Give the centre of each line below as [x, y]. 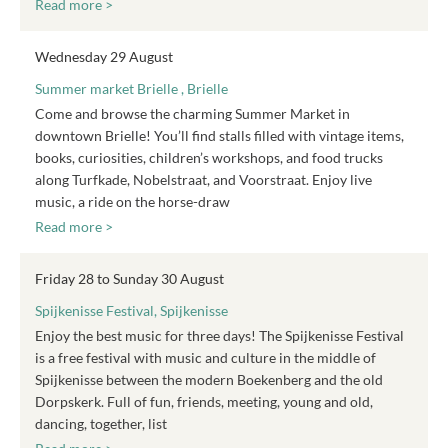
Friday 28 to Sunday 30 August [129, 278]
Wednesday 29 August [104, 56]
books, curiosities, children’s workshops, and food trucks [209, 157]
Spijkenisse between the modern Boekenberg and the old [209, 379]
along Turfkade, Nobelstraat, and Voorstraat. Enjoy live [203, 179]
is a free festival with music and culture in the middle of [205, 357]
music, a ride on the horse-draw [132, 201]
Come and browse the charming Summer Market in [192, 113]
